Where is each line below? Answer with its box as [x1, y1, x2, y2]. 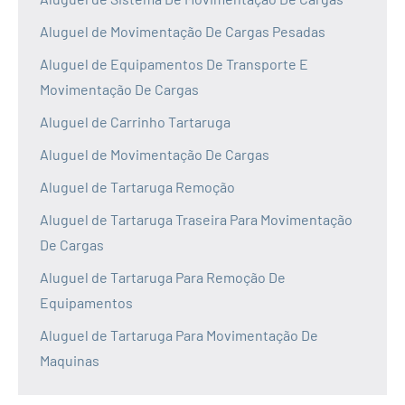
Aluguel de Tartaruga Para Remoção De [40, 268, 286, 287]
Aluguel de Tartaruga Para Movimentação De [40, 326, 318, 344]
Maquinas [40, 352, 99, 370]
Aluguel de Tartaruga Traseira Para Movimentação [40, 211, 353, 229]
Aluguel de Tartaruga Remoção [40, 178, 235, 196]
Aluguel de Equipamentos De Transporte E [40, 55, 308, 73]
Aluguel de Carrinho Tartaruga [40, 113, 231, 131]
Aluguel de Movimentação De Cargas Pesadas [40, 23, 325, 41]
